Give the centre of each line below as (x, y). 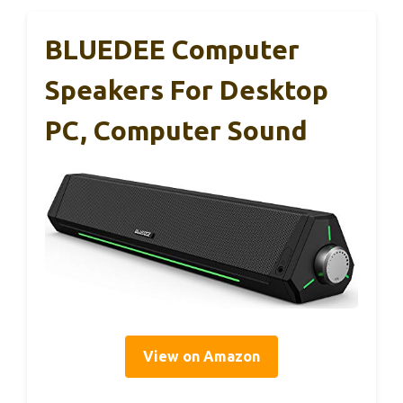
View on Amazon (201, 357)
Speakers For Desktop (187, 90)
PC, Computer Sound (176, 130)
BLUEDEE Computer (172, 49)
